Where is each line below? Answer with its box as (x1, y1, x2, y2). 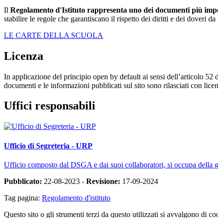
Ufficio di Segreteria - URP (4, 141, 92, 150)
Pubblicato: (4, 177, 42, 185)
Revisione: (86, 177, 120, 185)
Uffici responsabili (4, 99, 95, 112)
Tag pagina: (4, 193, 42, 202)
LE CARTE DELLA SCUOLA (4, 31, 103, 39)
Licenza (4, 49, 43, 62)
